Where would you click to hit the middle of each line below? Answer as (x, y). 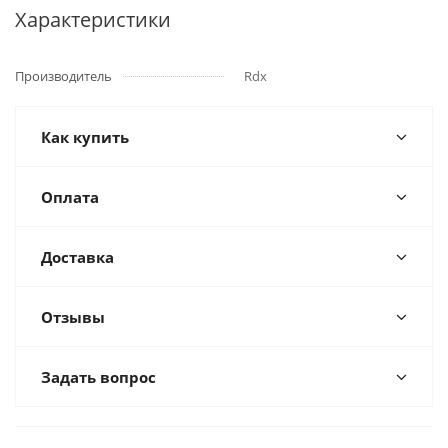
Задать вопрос (98, 377)
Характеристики (93, 19)
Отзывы (73, 317)
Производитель (63, 76)
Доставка (77, 257)
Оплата (70, 197)
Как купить (85, 137)
